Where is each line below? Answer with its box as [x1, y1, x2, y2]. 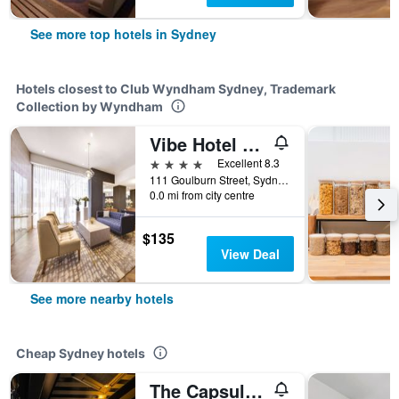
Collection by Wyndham [16, 99, 163, 114]
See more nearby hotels [30, 289, 174, 307]
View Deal [220, 245, 280, 263]
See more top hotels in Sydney [30, 25, 216, 43]
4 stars [149, 154, 191, 171]
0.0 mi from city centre [150, 187, 255, 202]
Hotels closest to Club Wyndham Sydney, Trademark [16, 81, 336, 96]
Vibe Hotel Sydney [242, 131, 260, 157]
